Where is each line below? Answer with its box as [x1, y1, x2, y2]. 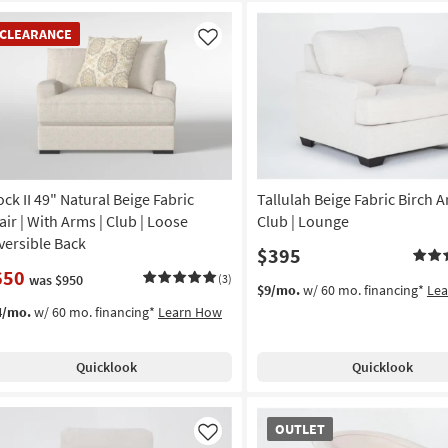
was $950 [29, 271, 83, 290]
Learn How [158, 303, 222, 322]
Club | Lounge [256, 211, 349, 232]
